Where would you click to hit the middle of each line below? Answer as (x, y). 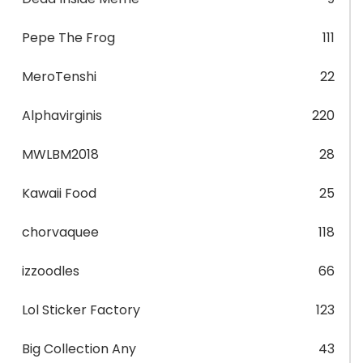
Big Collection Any (79, 349)
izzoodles (51, 271)
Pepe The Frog (68, 38)
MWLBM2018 (60, 154)
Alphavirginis (62, 115)
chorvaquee (60, 232)
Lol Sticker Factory (81, 310)
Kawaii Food (59, 193)
